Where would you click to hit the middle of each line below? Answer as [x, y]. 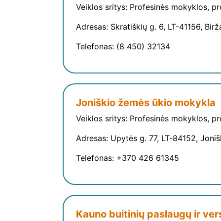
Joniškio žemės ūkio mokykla [146, 103]
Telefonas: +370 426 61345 [128, 158]
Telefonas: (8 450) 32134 [123, 47]
